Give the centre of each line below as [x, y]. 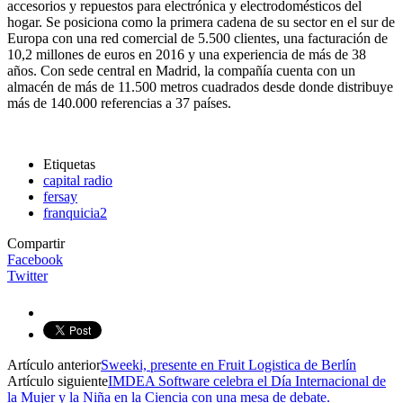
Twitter [27, 275]
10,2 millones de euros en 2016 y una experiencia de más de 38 [187, 54]
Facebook [35, 259]
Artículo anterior [54, 364]
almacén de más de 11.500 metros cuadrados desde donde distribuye [200, 86]
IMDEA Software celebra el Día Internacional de [247, 381]
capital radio [78, 180]
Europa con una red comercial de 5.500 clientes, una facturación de [197, 38]
